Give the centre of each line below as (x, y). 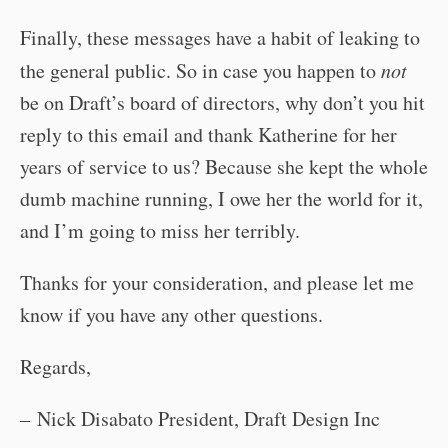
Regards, (55, 366)
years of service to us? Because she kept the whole (224, 166)
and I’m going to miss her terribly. (160, 230)
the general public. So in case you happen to (200, 70)
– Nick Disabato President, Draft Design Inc (200, 418)
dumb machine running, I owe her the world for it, (221, 198)
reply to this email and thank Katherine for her (208, 134)
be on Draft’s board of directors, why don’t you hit (222, 102)
